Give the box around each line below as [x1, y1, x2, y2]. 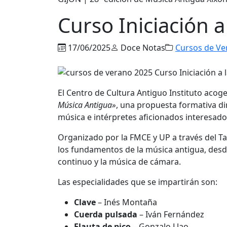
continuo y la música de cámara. [58, 156, 181, 168]
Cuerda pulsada [74, 209, 137, 220]
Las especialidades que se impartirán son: [58, 176, 217, 188]
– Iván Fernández [137, 209, 204, 220]
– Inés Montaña [96, 197, 157, 208]
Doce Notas [119, 42, 165, 53]
